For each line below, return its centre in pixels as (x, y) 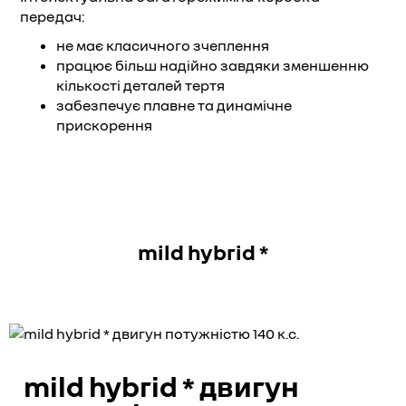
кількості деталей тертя (140, 85)
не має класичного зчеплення (163, 45)
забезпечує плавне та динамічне (174, 105)
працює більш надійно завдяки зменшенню (213, 65)
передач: (53, 16)
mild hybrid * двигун (161, 386)
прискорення (104, 125)
